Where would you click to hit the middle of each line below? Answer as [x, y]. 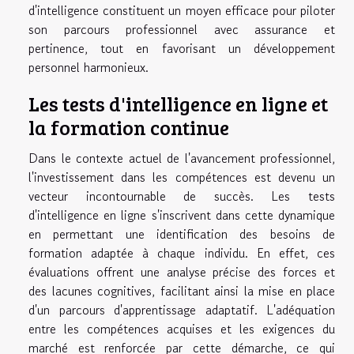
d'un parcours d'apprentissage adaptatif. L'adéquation [182, 310]
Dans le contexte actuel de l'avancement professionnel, [182, 158]
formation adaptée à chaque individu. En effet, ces [182, 253]
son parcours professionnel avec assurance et [182, 30]
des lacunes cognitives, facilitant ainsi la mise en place [182, 291]
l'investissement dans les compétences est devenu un [182, 177]
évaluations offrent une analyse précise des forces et [182, 272]
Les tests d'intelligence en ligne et [178, 104]
